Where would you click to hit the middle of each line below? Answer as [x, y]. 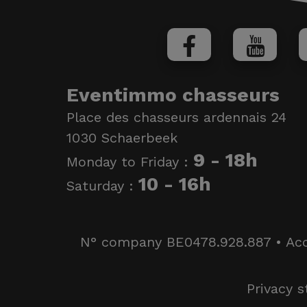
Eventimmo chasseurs [173, 95]
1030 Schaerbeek [122, 138]
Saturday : [102, 186]
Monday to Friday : [130, 162]
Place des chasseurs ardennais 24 [176, 117]
